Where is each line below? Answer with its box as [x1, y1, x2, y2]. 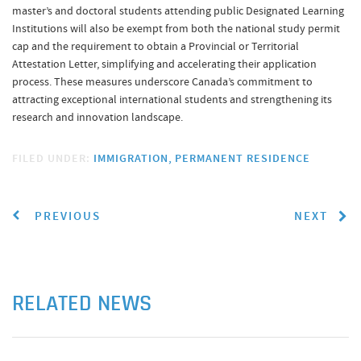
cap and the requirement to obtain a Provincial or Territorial [12, 39, 299, 53]
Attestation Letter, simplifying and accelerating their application [12, 56, 317, 71]
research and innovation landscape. [12, 110, 183, 124]
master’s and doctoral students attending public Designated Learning [12, 3, 344, 18]
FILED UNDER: [12, 151, 93, 166]
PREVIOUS [31, 208, 101, 224]
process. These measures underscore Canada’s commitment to [12, 74, 313, 89]
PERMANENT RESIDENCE [175, 151, 310, 166]
